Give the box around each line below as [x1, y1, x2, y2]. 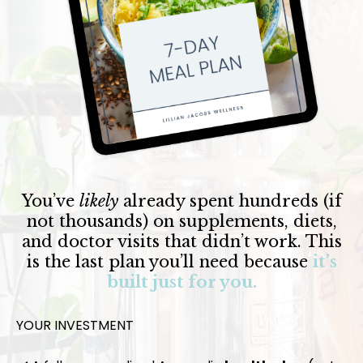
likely [79, 190, 118, 211]
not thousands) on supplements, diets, [26, 211, 337, 231]
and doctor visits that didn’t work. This [21, 231, 342, 251]
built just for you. [106, 271, 257, 292]
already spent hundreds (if [117, 190, 342, 211]
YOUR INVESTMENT [16, 315, 134, 335]
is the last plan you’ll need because [26, 251, 313, 271]
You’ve [21, 190, 79, 211]
